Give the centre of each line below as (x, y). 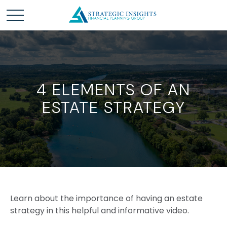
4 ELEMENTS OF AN (113, 90)
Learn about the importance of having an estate (106, 198)
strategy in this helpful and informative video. (100, 211)
